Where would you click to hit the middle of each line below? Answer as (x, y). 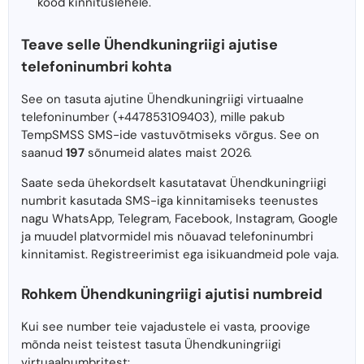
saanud (43, 153)
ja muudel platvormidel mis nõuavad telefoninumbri (167, 237)
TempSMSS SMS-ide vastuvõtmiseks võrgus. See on (170, 135)
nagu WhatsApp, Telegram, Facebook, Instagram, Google (180, 219)
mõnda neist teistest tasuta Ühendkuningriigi (151, 345)
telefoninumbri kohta (97, 67)
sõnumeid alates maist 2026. (168, 153)
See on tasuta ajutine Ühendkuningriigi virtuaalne (162, 100)
